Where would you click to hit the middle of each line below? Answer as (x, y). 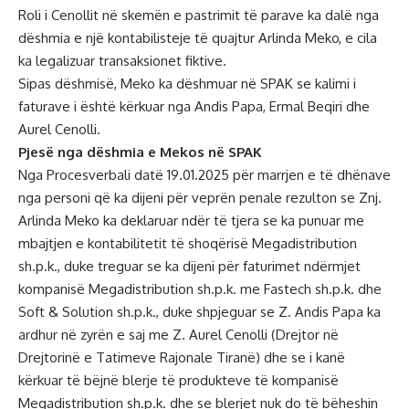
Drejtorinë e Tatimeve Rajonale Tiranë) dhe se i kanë (182, 357)
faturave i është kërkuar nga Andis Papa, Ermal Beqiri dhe (194, 106)
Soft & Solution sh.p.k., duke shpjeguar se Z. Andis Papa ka (199, 312)
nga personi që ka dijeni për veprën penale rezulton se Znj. (200, 198)
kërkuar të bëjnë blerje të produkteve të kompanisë (178, 380)
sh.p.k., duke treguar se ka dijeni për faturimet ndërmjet (189, 266)
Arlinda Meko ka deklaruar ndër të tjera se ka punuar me (191, 220)
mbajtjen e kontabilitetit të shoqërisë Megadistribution (188, 243)
